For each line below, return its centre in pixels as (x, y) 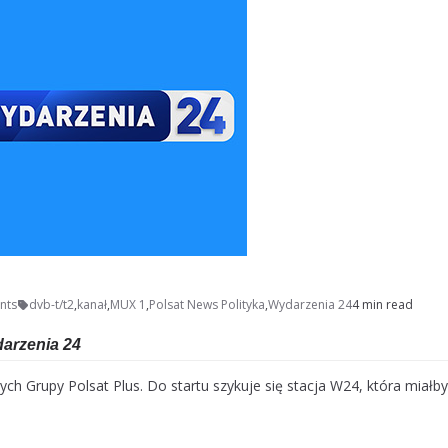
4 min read (382, 304)
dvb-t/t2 (51, 304)
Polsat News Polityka (207, 304)
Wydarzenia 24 (310, 304)
